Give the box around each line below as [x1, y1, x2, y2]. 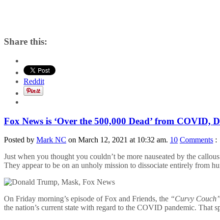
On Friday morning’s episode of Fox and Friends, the [4, 194, 170, 203]
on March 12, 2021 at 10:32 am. [66, 136, 170, 144]
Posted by [4, 136, 36, 144]
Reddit [24, 77, 44, 85]
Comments [180, 136, 213, 144]
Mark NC [36, 136, 66, 144]
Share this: [4, 36, 47, 47]
